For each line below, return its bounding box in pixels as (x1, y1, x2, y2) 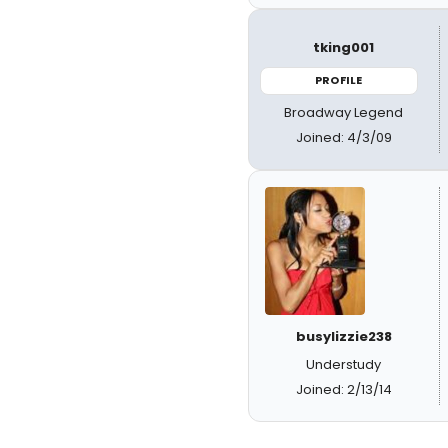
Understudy (306, 354, 382, 374)
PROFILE (315, 72, 363, 88)
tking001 (313, 38, 375, 57)
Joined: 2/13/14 (295, 379, 392, 399)
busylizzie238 (295, 326, 392, 346)
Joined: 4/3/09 (295, 127, 392, 147)
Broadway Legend (284, 102, 404, 122)
